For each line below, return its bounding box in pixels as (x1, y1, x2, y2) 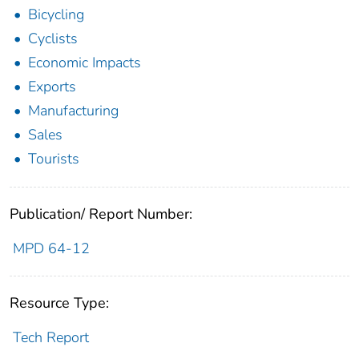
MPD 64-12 (12, 239, 90, 259)
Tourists (28, 149, 79, 169)
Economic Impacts (28, 53, 141, 73)
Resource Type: (10, 293, 109, 313)
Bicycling (28, 5, 84, 25)
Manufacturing (28, 101, 119, 121)
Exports (28, 77, 76, 97)
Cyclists (28, 29, 78, 49)
